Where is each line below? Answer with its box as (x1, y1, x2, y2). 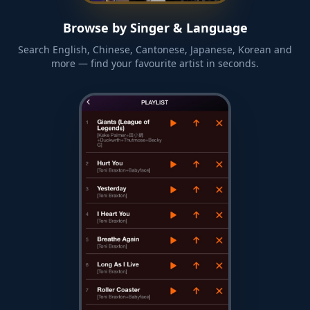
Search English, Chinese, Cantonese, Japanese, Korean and (18, 42, 292, 56)
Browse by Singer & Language (62, 19, 248, 36)
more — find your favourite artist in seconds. (51, 56, 259, 70)
